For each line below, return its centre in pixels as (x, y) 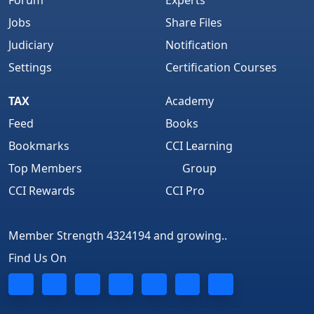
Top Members (45, 168)
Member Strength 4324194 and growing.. (118, 235)
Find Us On (37, 258)
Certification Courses (221, 67)
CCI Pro (185, 190)
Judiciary (31, 45)
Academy (190, 101)
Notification (197, 45)
